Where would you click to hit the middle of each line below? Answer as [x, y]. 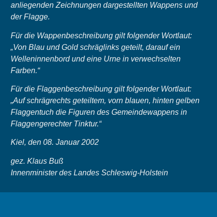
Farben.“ [25, 70]
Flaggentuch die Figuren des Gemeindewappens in [99, 112]
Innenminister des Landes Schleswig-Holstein [90, 172]
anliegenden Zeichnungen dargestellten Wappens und [104, 5]
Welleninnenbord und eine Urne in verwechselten [96, 59]
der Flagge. [31, 17]
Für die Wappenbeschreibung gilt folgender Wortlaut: [101, 35]
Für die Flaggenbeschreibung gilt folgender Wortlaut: [101, 89]
